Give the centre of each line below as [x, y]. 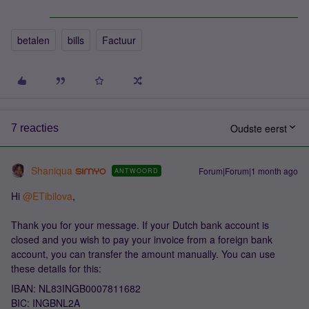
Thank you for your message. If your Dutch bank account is [140, 225]
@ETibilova [48, 196]
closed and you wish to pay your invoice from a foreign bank [142, 239]
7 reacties [35, 128]
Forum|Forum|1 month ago [248, 171]
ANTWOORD [136, 171]
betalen [33, 40]
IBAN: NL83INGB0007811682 [76, 288]
